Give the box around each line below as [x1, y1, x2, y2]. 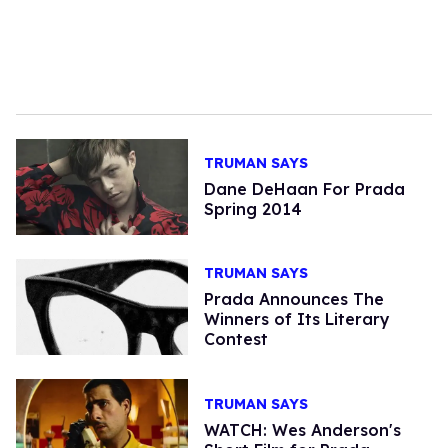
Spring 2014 [203, 199, 302, 220]
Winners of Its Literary [203, 309, 390, 330]
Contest [203, 329, 268, 350]
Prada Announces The [203, 289, 384, 310]
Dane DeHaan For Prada [203, 179, 405, 200]
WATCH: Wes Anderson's [203, 419, 401, 440]
